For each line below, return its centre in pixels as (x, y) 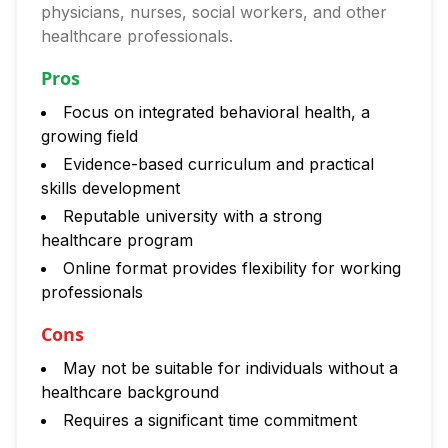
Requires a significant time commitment (210, 420)
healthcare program (117, 240)
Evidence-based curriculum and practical (218, 164)
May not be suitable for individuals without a (230, 368)
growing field (89, 136)
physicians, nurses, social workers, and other (214, 12)
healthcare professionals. (137, 36)
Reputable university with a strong (192, 216)
